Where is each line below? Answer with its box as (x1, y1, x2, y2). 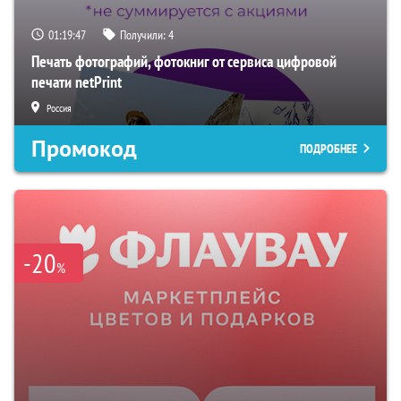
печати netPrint (31, 72, 122, 93)
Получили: (120, 27, 168, 44)
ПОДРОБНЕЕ (300, 141, 357, 158)
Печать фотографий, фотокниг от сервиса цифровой (31, 51, 337, 73)
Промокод (31, 133, 137, 165)
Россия (47, 101, 72, 115)
